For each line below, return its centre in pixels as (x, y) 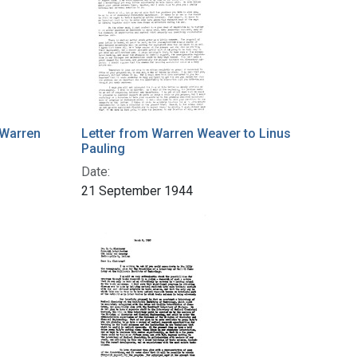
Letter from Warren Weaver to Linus (186, 134)
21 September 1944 (137, 191)
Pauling (103, 149)
